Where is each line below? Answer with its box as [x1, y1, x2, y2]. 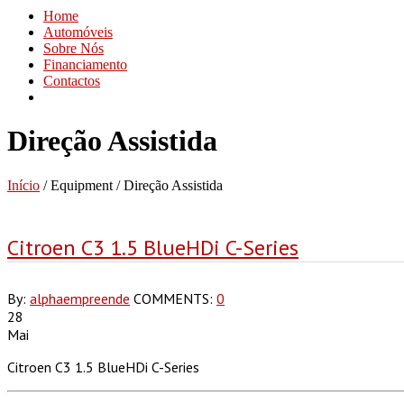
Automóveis [43, 24, 113, 40]
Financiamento [43, 57, 127, 72]
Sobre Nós [43, 41, 104, 56]
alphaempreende [30, 289, 130, 308]
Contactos [43, 73, 100, 88]
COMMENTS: [133, 289, 216, 308]
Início [7, 177, 40, 193]
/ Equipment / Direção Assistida [40, 177, 223, 193]
